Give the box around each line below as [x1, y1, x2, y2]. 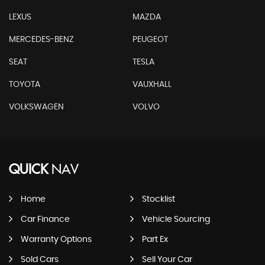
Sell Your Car [141, 256, 192, 264]
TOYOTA [9, 80, 40, 89]
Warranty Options [21, 235, 92, 244]
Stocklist [141, 195, 175, 203]
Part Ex [141, 235, 168, 244]
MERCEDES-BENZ [9, 35, 74, 44]
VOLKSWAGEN [9, 103, 64, 111]
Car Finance [21, 215, 70, 224]
